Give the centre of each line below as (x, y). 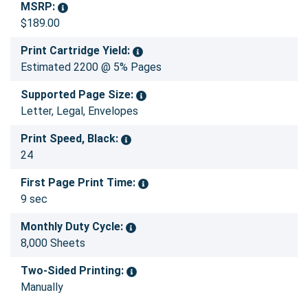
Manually (42, 287)
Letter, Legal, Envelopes (79, 111)
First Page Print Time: (79, 183)
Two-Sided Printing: (74, 271)
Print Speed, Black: (71, 139)
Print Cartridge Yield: (77, 51)
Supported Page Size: (78, 95)
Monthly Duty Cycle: (73, 227)
